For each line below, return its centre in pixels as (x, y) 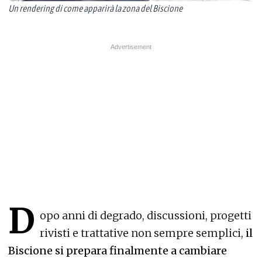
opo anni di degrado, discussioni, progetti (146, 216)
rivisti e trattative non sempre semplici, (143, 233)
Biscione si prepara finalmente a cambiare (118, 251)
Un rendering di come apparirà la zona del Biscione (95, 8)
